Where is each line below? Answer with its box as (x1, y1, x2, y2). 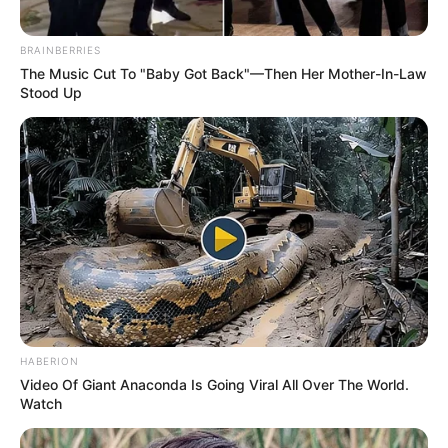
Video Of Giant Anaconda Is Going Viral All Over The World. (20, 376, 409, 394)
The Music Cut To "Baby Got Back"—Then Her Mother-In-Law (20, 65, 427, 83)
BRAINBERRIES (20, 44, 101, 57)
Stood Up (20, 84, 82, 102)
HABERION (20, 355, 79, 368)
